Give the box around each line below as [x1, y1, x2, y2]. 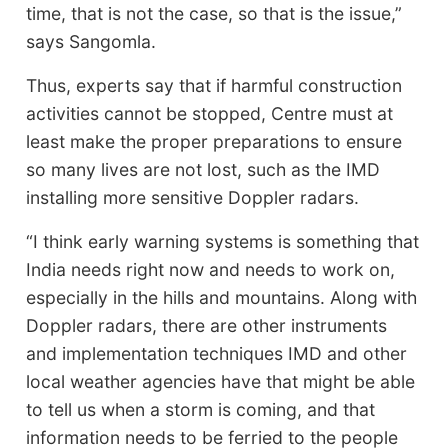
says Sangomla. [26, 30, 157, 52]
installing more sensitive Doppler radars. [26, 186, 360, 208]
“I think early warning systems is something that [26, 230, 420, 252]
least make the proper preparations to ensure [26, 130, 403, 152]
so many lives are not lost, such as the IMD [26, 158, 381, 180]
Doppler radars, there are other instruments [26, 314, 388, 336]
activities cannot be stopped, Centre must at [26, 102, 394, 124]
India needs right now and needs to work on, [26, 258, 396, 280]
